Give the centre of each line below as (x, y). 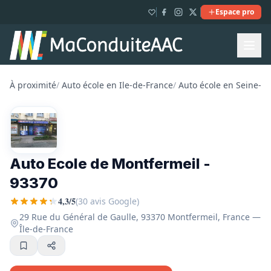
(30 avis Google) (107, 201)
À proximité (33, 85)
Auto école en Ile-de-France (117, 85)
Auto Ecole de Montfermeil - (110, 164)
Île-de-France (46, 229)
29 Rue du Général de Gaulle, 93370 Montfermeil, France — (140, 217)
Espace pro (235, 12)
